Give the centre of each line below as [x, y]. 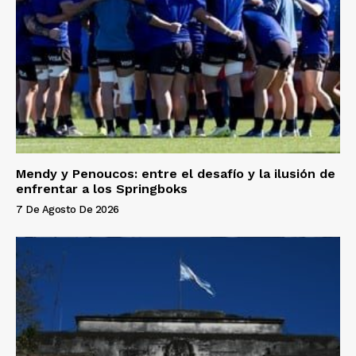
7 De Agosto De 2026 [68, 209]
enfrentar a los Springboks [102, 188]
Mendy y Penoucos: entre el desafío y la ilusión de [176, 173]
